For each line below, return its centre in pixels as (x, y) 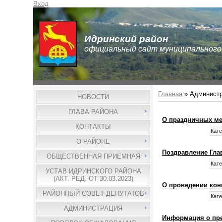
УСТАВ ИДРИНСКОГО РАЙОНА (93, 171)
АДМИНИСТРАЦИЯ (93, 208)
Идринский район (126, 39)
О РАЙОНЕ (93, 141)
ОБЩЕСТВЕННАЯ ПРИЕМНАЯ (93, 156)
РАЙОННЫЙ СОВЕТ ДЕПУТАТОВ (93, 194)
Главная (170, 94)
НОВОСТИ (93, 97)
